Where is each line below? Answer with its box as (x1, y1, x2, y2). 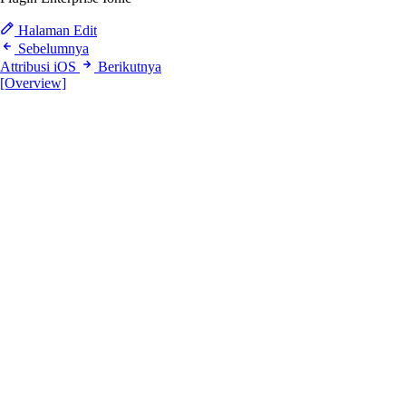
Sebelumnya (18, 41, 89, 57)
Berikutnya (98, 59, 161, 75)
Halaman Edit (14, 23, 97, 39)
